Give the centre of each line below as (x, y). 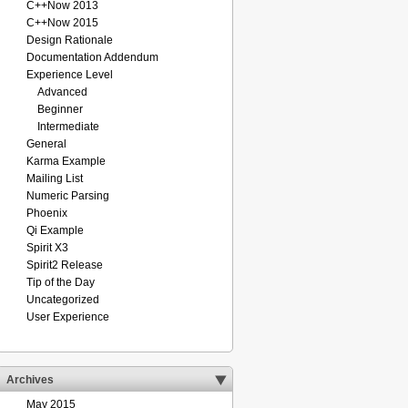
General (46, 144)
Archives (31, 380)
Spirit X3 (47, 248)
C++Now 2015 (62, 23)
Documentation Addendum (92, 57)
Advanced (62, 92)
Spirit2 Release (65, 265)
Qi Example (55, 230)
